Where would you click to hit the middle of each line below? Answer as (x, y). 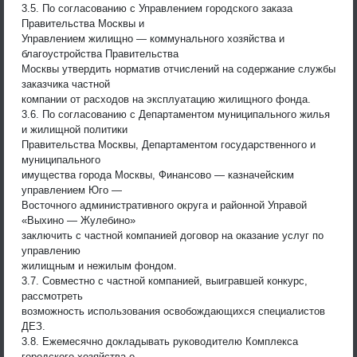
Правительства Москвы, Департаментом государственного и (169, 144)
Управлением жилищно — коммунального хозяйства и (153, 38)
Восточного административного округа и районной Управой (164, 205)
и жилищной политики (75, 129)
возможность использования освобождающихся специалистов (173, 311)
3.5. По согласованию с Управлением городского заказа (157, 8)
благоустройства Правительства (100, 53)
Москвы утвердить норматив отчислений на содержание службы (178, 69)
